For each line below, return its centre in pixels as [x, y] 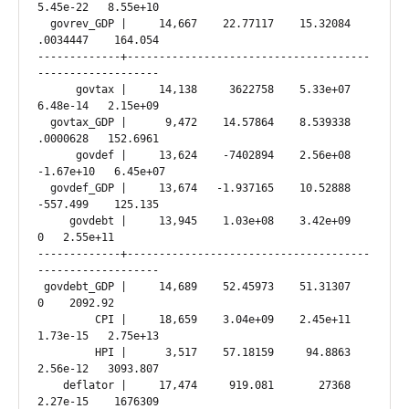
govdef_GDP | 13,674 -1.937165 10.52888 [44, 188]
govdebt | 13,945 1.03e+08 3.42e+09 [53, 221]
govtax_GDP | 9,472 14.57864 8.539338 [44, 122]
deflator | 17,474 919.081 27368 [50, 385]
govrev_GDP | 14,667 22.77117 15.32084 [44, 24]
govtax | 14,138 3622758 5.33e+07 [57, 89]
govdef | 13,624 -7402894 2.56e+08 [57, 155]
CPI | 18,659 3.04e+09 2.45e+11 [66, 320]
